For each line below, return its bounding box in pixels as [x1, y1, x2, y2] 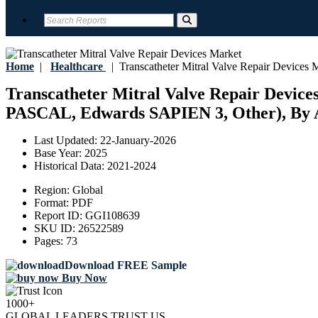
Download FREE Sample [65, 259, 187, 272]
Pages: [34, 235, 66, 248]
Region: [34, 184, 72, 197]
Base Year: [34, 147, 84, 160]
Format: [34, 197, 72, 209]
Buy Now [59, 272, 107, 285]
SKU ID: [34, 222, 78, 235]
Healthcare [50, 60, 103, 72]
